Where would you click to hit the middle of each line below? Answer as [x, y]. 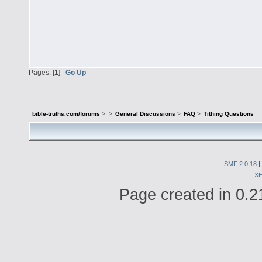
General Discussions [145, 114]
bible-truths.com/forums [66, 114]
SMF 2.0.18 [240, 163]
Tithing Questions [229, 114]
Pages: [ [42, 73]
